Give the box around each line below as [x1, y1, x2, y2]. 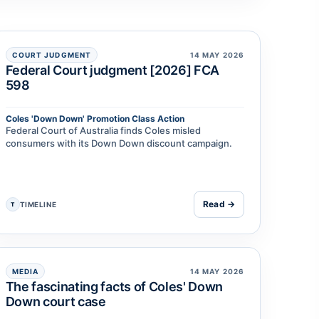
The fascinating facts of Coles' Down [5, 279, 223, 295]
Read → [203, 199, 235, 210]
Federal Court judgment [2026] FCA [5, 63, 219, 78]
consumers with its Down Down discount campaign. [5, 137, 232, 150]
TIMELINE [19, 200, 57, 209]
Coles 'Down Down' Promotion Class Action [5, 113, 184, 125]
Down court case [5, 294, 106, 310]
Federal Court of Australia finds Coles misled [5, 125, 201, 137]
